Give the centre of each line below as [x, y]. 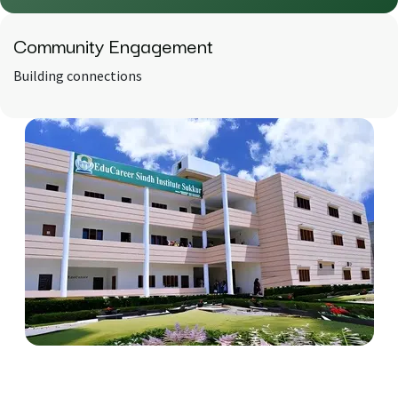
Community [61, 45]
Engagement [161, 45]
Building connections [78, 76]
